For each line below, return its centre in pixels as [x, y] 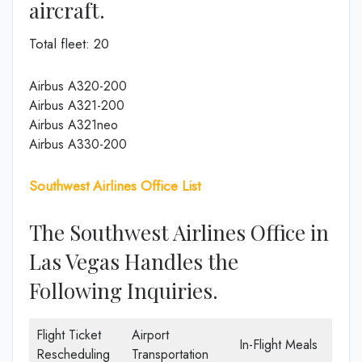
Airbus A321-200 [77, 105]
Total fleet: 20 [69, 44]
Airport [150, 335]
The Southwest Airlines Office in [179, 232]
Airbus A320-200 [78, 86]
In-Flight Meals [278, 345]
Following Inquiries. [124, 290]
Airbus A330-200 [78, 144]
